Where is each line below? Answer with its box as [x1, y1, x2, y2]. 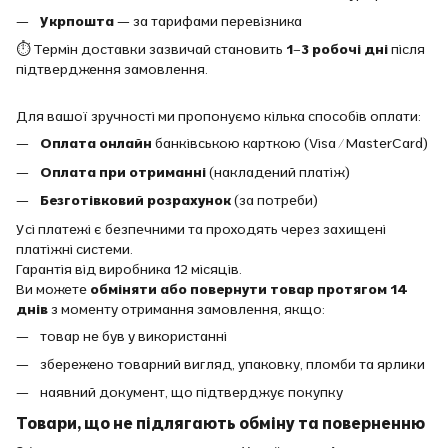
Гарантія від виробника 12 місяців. [16, 259, 242, 278]
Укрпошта [40, 11, 114, 30]
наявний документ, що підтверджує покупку [40, 383, 343, 402]
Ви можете [16, 279, 90, 298]
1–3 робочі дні [286, 40, 388, 59]
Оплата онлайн [40, 134, 152, 153]
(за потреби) [231, 191, 318, 210]
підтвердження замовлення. [16, 60, 208, 79]
